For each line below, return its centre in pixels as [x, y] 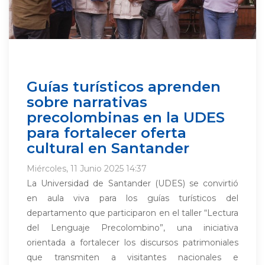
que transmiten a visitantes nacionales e [132, 257]
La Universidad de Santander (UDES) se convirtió [132, 183]
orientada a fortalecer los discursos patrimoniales [132, 243]
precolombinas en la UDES [126, 117]
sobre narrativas [87, 102]
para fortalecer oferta [106, 132]
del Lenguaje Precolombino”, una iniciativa [132, 228]
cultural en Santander [108, 148]
